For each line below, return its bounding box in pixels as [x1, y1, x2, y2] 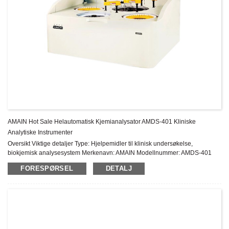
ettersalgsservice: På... [8, 168, 71, 175]
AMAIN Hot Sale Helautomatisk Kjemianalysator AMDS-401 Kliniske [8, 118, 196, 125]
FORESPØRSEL [20, 165, 74, 172]
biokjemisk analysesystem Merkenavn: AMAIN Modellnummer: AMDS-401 [8, 149, 212, 156]
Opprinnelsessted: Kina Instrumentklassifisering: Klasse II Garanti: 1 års [8, 158, 205, 166]
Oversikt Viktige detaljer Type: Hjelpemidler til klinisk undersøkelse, [8, 140, 193, 147]
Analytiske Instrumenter [8, 129, 73, 136]
